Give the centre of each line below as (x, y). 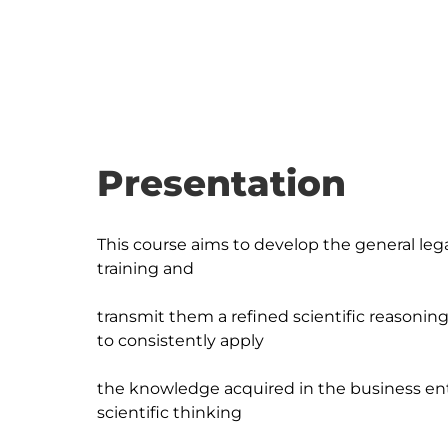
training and (145, 268)
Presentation (221, 183)
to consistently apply (180, 340)
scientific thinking (169, 412)
